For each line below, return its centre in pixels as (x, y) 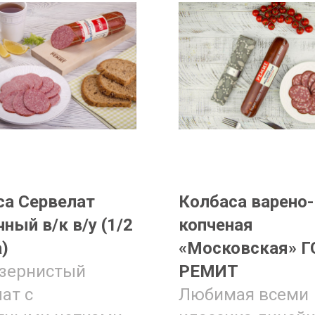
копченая (216, 225)
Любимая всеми (244, 295)
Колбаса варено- (246, 202)
